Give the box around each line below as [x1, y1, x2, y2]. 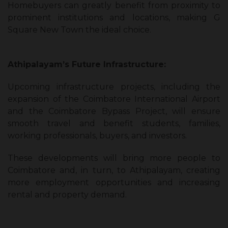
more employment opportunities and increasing [8, 178, 220, 188]
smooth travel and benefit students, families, [8, 119, 220, 129]
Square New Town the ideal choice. [8, 25, 151, 35]
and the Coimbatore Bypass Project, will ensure [8, 106, 220, 117]
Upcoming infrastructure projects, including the [8, 82, 220, 92]
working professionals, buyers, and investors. [8, 131, 187, 141]
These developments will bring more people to [8, 153, 220, 163]
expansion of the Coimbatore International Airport [8, 94, 220, 104]
